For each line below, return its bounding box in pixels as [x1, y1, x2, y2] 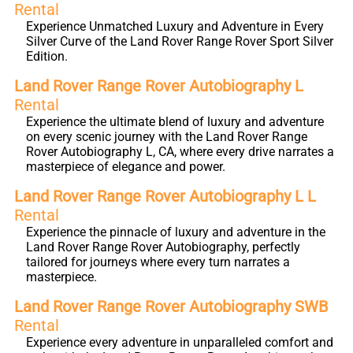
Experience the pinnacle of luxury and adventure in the [26, 225, 325, 240]
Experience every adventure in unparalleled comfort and [26, 335, 333, 350]
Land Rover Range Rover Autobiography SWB [14, 297, 328, 316]
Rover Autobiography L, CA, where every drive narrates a [26, 144, 334, 159]
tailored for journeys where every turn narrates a [26, 255, 290, 269]
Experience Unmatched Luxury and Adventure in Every [26, 19, 324, 34]
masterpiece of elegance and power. [26, 159, 225, 174]
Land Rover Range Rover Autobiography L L [14, 187, 316, 206]
